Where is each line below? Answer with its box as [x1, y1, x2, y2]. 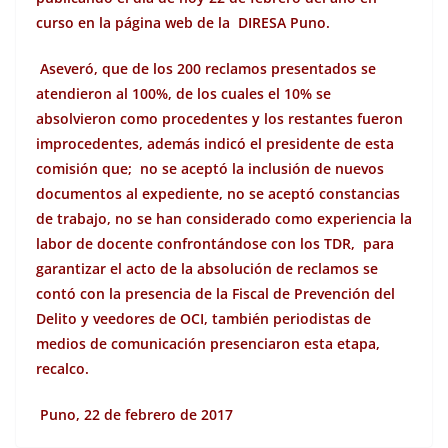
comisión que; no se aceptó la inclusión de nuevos [36, 159, 384, 178]
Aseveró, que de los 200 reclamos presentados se [40, 59, 376, 78]
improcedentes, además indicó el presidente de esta [36, 134, 394, 153]
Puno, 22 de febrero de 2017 [40, 405, 233, 424]
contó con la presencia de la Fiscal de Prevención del [36, 284, 395, 303]
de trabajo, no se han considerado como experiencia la [36, 209, 412, 228]
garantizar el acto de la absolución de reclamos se [36, 259, 378, 278]
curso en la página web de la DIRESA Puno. [36, 13, 330, 32]
